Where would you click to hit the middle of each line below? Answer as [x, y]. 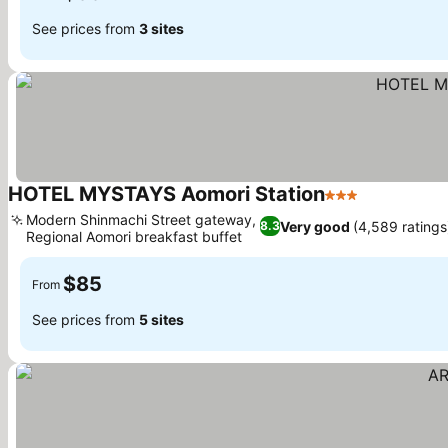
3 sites [161, 28]
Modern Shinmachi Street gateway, [141, 219]
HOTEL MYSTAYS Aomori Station [166, 194]
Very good [315, 226]
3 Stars [351, 205]
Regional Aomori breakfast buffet [134, 236]
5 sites [161, 319]
